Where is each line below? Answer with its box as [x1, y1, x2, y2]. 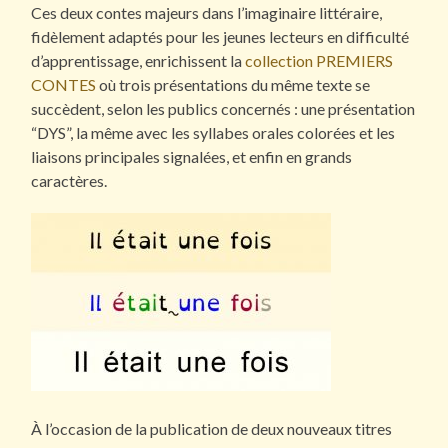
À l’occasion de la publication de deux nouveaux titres [31, 418, 393, 438]
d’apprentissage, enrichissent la [31, 50, 246, 70]
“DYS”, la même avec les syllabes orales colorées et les [31, 122, 396, 142]
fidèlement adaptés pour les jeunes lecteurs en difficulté [31, 26, 410, 46]
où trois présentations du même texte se [96, 74, 371, 94]
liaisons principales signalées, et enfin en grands [31, 146, 353, 166]
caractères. [31, 170, 108, 190]
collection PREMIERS [245, 50, 394, 70]
